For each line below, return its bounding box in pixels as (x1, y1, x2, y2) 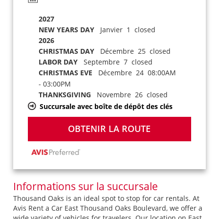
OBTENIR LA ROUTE (68, 123, 151, 135)
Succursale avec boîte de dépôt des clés (39, 101, 173, 111)
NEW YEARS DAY (38, 24, 94, 34)
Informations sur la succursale (13, 179, 158, 193)
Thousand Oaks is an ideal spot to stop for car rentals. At (13, 193, 199, 203)
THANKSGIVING (38, 89, 91, 99)
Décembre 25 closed (94, 46, 171, 56)
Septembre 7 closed (77, 57, 153, 66)
